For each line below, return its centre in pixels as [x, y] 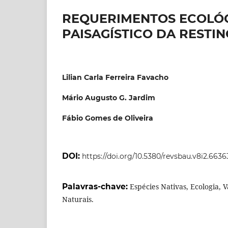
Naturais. [78, 199]
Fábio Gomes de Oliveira [108, 118]
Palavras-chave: [96, 186]
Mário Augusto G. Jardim [109, 97]
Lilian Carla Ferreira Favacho [115, 77]
